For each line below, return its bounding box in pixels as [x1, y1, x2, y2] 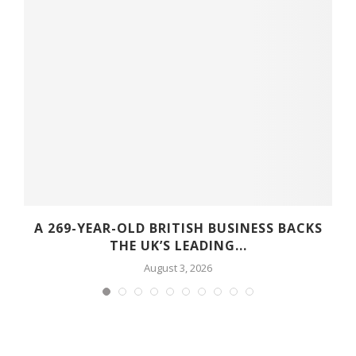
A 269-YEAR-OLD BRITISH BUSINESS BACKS [33, 219, 323, 238]
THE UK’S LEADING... [109, 237, 247, 255]
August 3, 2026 [144, 261, 212, 276]
